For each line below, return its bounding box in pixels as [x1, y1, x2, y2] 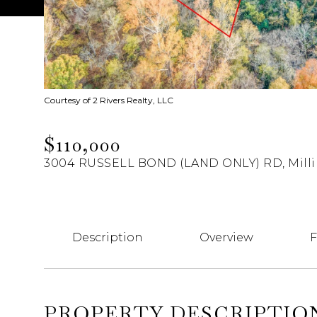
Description [72, 231, 143, 244]
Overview [200, 231, 253, 244]
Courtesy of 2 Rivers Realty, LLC [44, 95, 173, 105]
